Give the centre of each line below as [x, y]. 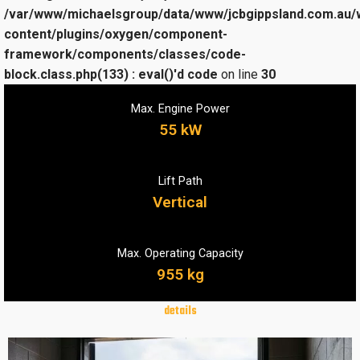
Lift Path [180, 181]
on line [239, 75]
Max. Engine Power [180, 108]
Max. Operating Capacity [180, 253]
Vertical [180, 202]
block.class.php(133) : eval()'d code [111, 75]
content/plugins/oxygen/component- [116, 35]
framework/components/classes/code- [125, 55]
